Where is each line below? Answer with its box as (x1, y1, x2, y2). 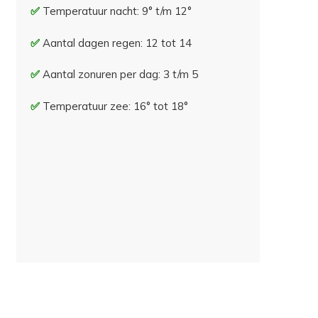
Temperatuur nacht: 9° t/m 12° (43, 4, 192, 18)
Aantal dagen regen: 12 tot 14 (43, 35, 192, 50)
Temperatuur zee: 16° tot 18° (43, 99, 189, 113)
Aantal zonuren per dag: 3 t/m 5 (43, 67, 199, 82)
